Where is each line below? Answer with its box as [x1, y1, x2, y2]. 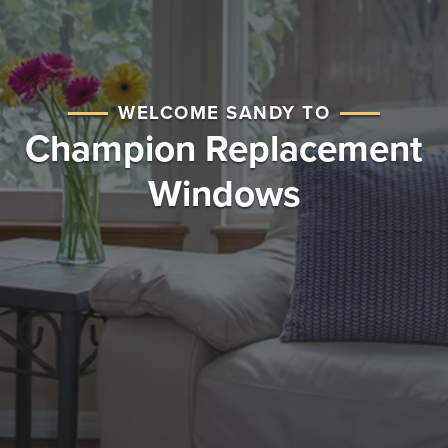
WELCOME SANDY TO [118, 102, 330, 124]
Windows [147, 172, 301, 217]
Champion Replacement [25, 127, 423, 172]
